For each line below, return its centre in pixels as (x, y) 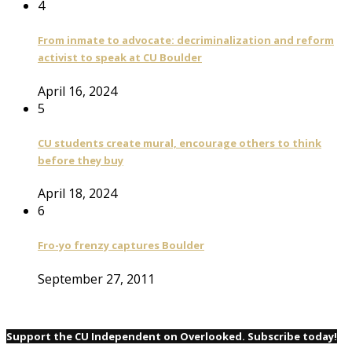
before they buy (81, 160)
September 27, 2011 (96, 279)
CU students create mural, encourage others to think (180, 143)
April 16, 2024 (77, 91)
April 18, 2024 (77, 194)
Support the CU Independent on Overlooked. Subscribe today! (172, 336)
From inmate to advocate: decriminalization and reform (186, 40)
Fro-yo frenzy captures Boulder (121, 246)
